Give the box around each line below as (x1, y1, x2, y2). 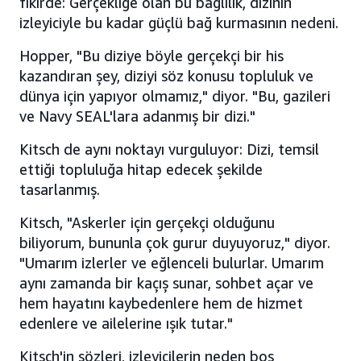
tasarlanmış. (19, 180, 100, 199)
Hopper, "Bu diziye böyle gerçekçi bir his (19, 47, 284, 65)
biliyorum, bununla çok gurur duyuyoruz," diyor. (19, 234, 330, 252)
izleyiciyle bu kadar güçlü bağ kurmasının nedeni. (19, 14, 338, 32)
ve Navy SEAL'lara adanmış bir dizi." (19, 107, 255, 126)
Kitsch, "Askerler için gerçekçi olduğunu (19, 214, 275, 232)
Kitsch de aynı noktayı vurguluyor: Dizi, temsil (19, 140, 319, 159)
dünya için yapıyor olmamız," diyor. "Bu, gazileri (19, 87, 330, 106)
